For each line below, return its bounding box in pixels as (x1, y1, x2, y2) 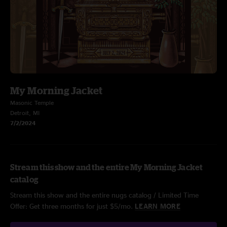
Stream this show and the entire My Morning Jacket (10, 163, 203, 172)
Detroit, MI (10, 109, 40, 116)
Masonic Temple (10, 99, 54, 106)
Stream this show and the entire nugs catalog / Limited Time (10, 191, 199, 199)
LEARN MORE (135, 202, 180, 210)
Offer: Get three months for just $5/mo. (10, 202, 135, 210)
